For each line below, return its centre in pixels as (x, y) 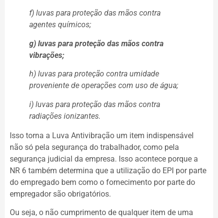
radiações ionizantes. (65, 116)
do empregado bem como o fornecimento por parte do (102, 182)
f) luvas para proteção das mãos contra (95, 13)
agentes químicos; (60, 25)
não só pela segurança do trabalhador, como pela (94, 147)
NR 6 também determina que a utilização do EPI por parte (108, 170)
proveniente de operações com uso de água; (104, 86)
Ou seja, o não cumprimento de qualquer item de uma (101, 212)
